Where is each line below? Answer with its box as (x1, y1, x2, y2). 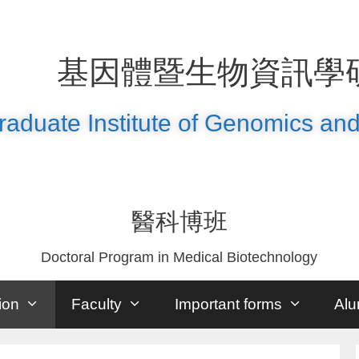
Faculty (71, 296, 123, 313)
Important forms (174, 296, 282, 313)
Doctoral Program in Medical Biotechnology (41, 249, 318, 265)
